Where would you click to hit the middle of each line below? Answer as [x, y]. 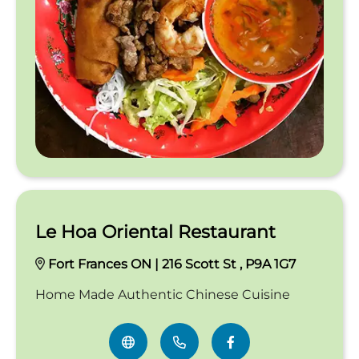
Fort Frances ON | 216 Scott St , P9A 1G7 [172, 264]
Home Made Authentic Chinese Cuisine [163, 294]
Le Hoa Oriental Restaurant [155, 232]
